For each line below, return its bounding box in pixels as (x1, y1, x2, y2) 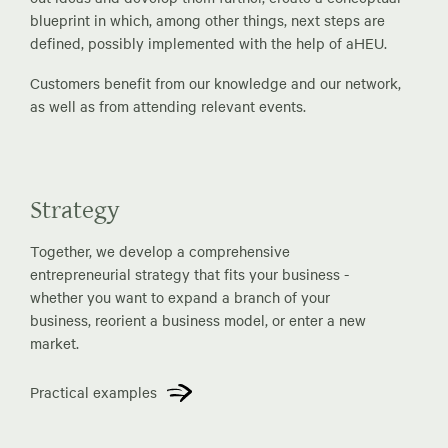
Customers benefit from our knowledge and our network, (30, 72, 401, 93)
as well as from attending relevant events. (30, 95, 306, 116)
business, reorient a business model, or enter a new (30, 309, 366, 330)
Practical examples (30, 381, 157, 402)
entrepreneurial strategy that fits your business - (30, 263, 349, 284)
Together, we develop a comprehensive (30, 240, 290, 261)
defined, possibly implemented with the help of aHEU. (30, 32, 387, 53)
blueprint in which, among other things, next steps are (30, 9, 385, 30)
